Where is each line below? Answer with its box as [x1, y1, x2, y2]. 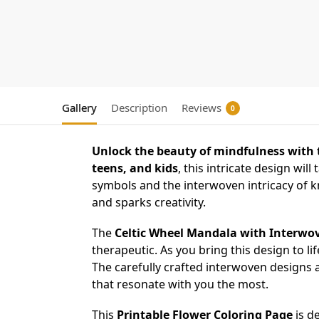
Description [111, 100, 167, 115]
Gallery [62, 100, 97, 115]
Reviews [182, 100, 221, 115]
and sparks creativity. [91, 194, 206, 210]
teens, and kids [91, 159, 178, 176]
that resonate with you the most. [91, 276, 268, 292]
